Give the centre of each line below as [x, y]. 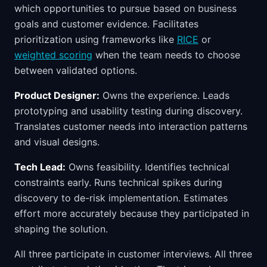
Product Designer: [57, 95]
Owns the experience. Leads [164, 95]
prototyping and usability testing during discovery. [128, 111]
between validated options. [76, 70]
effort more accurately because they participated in [132, 213]
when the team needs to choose [166, 55]
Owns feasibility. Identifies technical [148, 167]
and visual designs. [57, 142]
